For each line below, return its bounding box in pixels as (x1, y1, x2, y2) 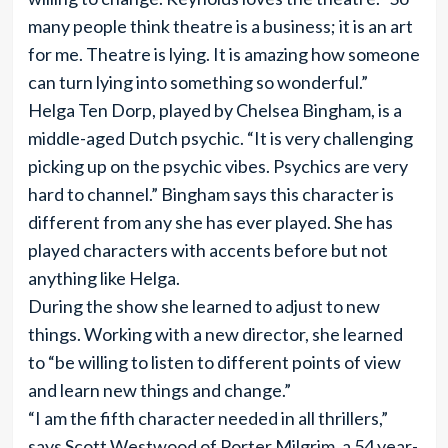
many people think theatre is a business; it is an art (27, 15, 413, 37)
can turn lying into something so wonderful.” (27, 71, 368, 93)
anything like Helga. (27, 267, 180, 289)
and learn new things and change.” (27, 379, 291, 401)
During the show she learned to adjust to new (27, 295, 380, 317)
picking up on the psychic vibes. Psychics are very (27, 155, 408, 177)
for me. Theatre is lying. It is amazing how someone (27, 43, 420, 65)
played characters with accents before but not (27, 239, 388, 261)
